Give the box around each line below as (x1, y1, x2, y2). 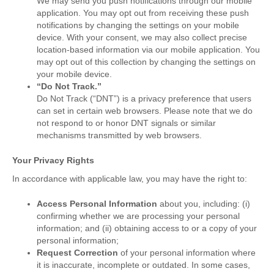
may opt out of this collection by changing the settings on (37, 57, 256, 67)
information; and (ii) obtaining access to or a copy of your (37, 223, 257, 234)
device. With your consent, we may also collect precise (37, 32, 247, 43)
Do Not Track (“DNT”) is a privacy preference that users (37, 94, 251, 104)
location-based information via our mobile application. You (37, 45, 260, 55)
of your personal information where (118, 248, 256, 258)
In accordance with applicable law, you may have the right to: (12, 174, 247, 184)
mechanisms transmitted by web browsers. (37, 130, 202, 141)
